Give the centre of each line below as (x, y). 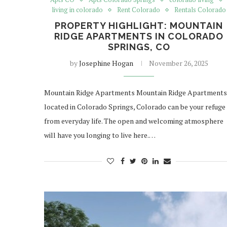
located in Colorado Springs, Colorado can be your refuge (135, 107)
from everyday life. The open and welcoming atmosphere (134, 121)
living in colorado (78, 10)
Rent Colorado (139, 10)
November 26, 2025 (178, 63)
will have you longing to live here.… (100, 135)
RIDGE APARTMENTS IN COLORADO (139, 36)
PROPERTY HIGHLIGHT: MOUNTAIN (139, 26)
